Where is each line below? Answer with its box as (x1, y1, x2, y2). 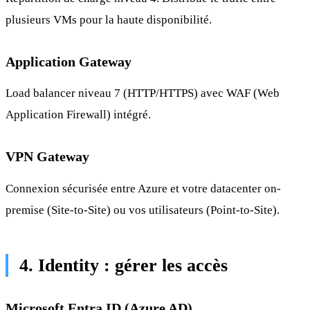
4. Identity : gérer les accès (19, 255, 228, 276)
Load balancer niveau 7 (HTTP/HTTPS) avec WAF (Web (6, 86, 280, 100)
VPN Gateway (6, 149, 89, 165)
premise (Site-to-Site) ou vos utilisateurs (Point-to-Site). (6, 203, 280, 217)
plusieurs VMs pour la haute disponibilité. (6, 12, 212, 26)
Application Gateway (6, 53, 131, 69)
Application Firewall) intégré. (6, 108, 151, 122)
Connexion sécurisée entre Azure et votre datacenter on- (6, 182, 281, 196)
